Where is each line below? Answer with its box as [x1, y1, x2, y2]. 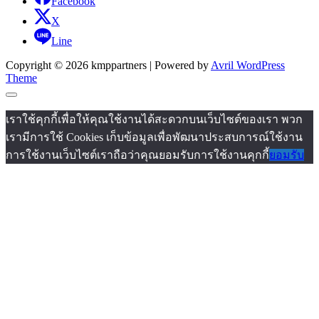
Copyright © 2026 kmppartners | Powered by [6, 59, 211, 72]
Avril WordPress [211, 59, 285, 72]
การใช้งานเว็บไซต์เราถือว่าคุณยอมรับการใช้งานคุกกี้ [6, 149, 269, 162]
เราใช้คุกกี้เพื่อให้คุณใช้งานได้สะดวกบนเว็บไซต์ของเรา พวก [6, 113, 303, 126]
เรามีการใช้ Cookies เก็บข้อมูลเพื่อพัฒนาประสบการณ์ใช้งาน [6, 131, 303, 144]
